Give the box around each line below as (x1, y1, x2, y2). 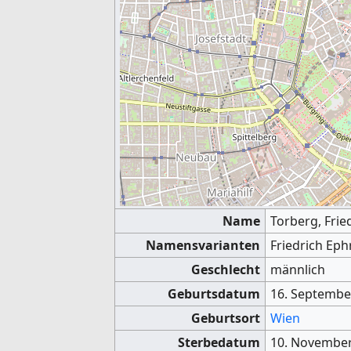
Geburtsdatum (167, 284, 260, 302)
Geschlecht (190, 260, 260, 278)
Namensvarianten (145, 236, 260, 254)
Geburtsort (190, 309, 260, 327)
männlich (270, 260, 326, 278)
